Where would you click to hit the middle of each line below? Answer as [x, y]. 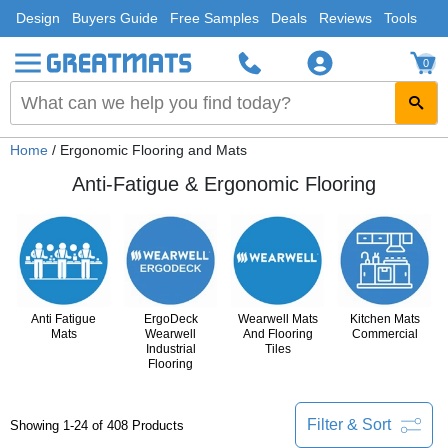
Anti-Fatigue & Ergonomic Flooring [224, 184]
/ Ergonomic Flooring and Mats [147, 150]
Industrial [170, 349]
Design [38, 18]
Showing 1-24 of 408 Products [97, 425]
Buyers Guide [115, 18]
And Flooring [277, 334]
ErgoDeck [170, 319]
